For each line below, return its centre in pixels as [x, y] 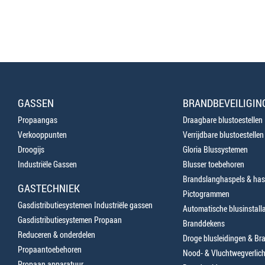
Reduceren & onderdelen [56, 235]
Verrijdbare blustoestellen [223, 135]
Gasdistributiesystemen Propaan [70, 220]
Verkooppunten [42, 135]
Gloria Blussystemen [215, 149]
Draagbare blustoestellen [223, 120]
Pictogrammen [206, 194]
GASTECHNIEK [49, 188]
